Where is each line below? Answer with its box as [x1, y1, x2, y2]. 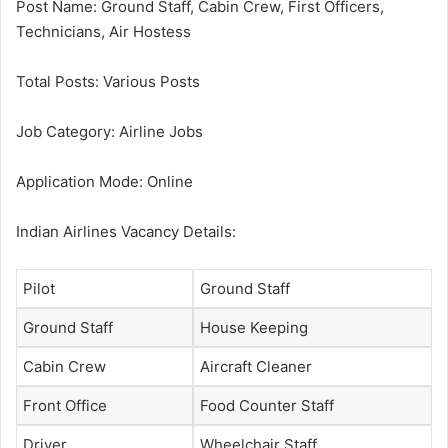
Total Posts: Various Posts [16, 71, 200, 91]
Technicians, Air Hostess [16, 21, 191, 41]
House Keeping [200, 317, 308, 337]
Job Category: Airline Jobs [16, 121, 203, 141]
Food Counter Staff [200, 395, 334, 415]
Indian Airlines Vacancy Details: [16, 221, 236, 241]
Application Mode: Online [16, 171, 193, 191]
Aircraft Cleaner [200, 356, 312, 376]
